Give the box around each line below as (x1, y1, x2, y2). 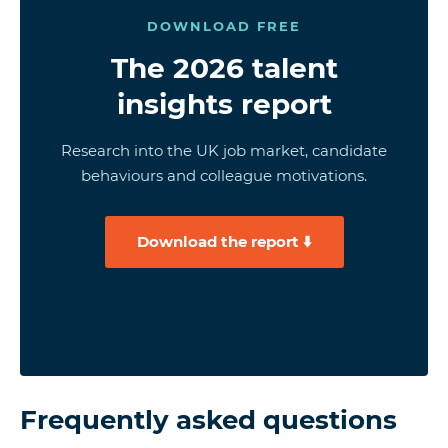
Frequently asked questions (20, 404, 397, 437)
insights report (116, 87, 332, 122)
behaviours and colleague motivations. (81, 166, 367, 186)
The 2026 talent (110, 51, 338, 86)
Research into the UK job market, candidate (61, 141, 387, 161)
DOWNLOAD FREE (147, 18, 301, 35)
